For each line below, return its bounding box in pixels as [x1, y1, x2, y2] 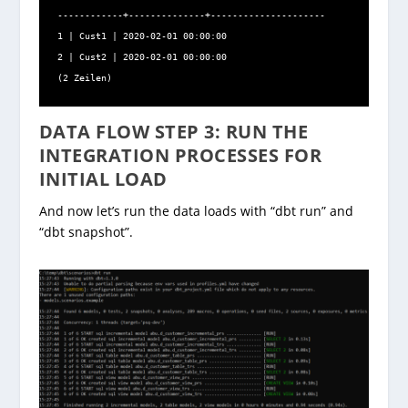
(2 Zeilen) [56, 73, 112, 84]
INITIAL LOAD [38, 167, 168, 192]
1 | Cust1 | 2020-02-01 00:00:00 [56, 31, 227, 42]
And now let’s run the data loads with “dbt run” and [38, 202, 353, 220]
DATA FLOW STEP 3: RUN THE [38, 119, 309, 145]
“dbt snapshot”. [38, 223, 133, 241]
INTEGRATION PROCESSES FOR [38, 143, 322, 168]
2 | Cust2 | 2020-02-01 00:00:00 [56, 52, 227, 63]
